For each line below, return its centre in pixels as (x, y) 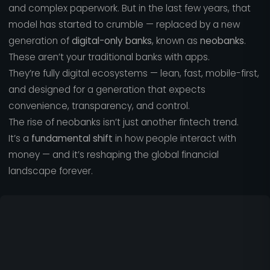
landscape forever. (50, 171)
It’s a (20, 138)
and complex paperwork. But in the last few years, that (129, 8)
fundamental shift (72, 138)
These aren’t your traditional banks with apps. (109, 57)
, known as (176, 40)
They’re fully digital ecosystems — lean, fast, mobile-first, (133, 73)
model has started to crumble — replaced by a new (124, 24)
